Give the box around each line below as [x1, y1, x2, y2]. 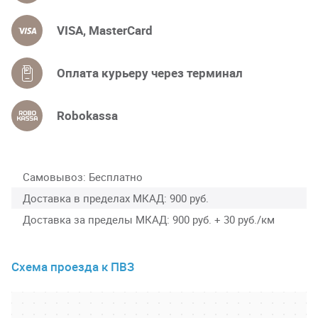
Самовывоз [23, 169, 83, 184]
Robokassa [57, 106, 118, 124]
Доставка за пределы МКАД [23, 212, 167, 226]
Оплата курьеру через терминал [57, 64, 243, 81]
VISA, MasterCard [57, 21, 153, 38]
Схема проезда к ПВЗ [11, 258, 134, 275]
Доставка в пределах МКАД [23, 190, 164, 205]
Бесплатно [89, 169, 143, 184]
